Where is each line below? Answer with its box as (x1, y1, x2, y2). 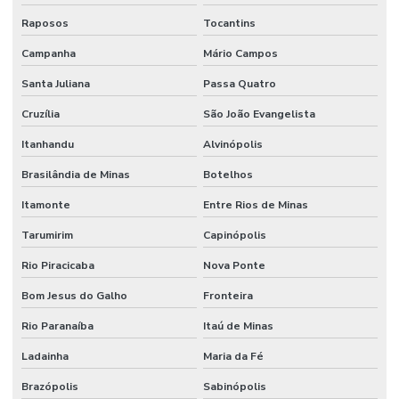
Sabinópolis (202, 379, 266, 394)
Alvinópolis (202, 136, 263, 151)
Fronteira (202, 288, 253, 303)
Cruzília (21, 106, 60, 121)
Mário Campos (202, 45, 278, 61)
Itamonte (21, 197, 70, 212)
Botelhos (202, 167, 253, 182)
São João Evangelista (202, 106, 315, 121)
